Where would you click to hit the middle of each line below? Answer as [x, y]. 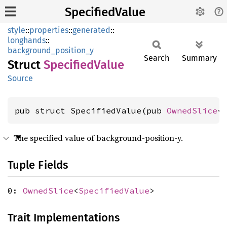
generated [91, 30]
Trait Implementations [64, 218]
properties [49, 30]
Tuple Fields [38, 165]
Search [157, 58]
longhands [27, 40]
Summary [199, 58]
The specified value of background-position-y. [98, 138]
